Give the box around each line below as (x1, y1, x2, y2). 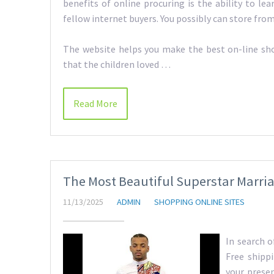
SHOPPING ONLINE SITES (154, 196, 245, 208)
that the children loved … (63, 58, 171, 71)
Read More (73, 97, 117, 110)
